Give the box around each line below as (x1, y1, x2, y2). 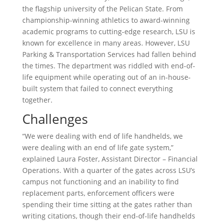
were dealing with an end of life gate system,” (22, 143, 173, 152)
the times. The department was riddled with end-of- (22, 61, 195, 70)
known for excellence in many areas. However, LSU (22, 38, 190, 48)
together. (22, 95, 53, 105)
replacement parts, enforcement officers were (22, 188, 174, 198)
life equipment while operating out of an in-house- (22, 72, 191, 82)
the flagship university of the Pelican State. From (22, 4, 183, 13)
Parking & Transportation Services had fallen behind (22, 50, 196, 59)
